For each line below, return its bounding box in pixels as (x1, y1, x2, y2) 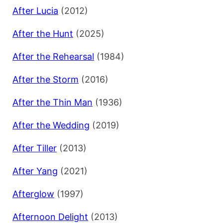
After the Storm (12, 74, 79, 85)
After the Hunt (12, 28, 73, 39)
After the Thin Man (12, 97, 93, 108)
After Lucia (12, 5, 58, 16)
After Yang (12, 166, 58, 177)
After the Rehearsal (12, 51, 94, 62)
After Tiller (12, 143, 57, 154)
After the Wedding (12, 120, 90, 131)
